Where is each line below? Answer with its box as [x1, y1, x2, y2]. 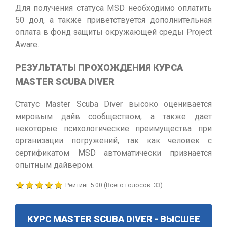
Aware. [15, 40, 39, 49]
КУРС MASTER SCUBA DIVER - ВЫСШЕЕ [27, 214, 200, 225]
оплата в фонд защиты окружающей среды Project [15, 27, 212, 37]
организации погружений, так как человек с [15, 136, 212, 145]
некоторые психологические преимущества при [15, 124, 212, 133]
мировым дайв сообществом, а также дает [15, 111, 212, 121]
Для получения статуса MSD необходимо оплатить [15, 3, 212, 13]
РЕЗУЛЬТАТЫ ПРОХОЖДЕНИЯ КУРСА [15, 62, 183, 73]
